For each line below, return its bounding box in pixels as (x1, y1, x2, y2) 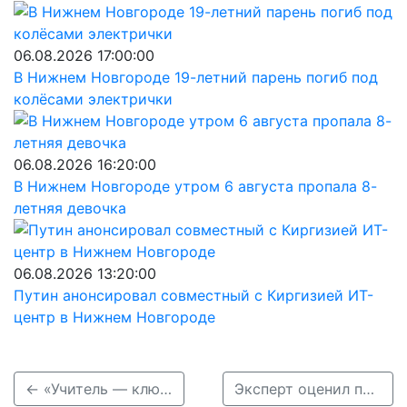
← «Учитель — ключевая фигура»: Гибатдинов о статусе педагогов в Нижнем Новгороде (160, 380, 172, 398)
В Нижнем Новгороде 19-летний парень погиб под (14, 68, 378, 86)
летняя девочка (14, 199, 126, 217)
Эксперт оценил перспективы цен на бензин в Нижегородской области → (362, 380, 374, 398)
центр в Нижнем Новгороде (14, 308, 215, 326)
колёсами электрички (14, 90, 173, 108)
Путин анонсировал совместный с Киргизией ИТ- (14, 286, 373, 304)
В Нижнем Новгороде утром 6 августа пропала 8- (14, 177, 377, 195)
